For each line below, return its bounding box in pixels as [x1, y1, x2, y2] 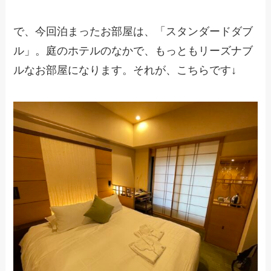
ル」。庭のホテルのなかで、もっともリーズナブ [13, 45, 253, 57]
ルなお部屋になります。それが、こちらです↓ [13, 64, 237, 77]
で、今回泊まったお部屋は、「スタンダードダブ [13, 25, 253, 38]
